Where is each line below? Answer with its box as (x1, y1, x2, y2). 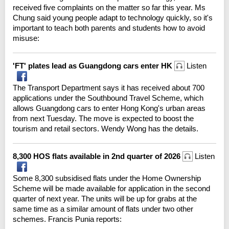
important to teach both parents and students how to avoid (13, 23, 205, 32)
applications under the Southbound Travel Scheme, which (13, 93, 203, 102)
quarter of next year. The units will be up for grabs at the (13, 194, 197, 203)
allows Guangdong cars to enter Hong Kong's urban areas (13, 103, 205, 112)
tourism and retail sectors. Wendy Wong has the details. (13, 124, 198, 133)
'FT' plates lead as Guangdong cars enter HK (13, 61, 174, 70)
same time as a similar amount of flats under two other (13, 204, 193, 213)
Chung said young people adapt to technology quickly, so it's (13, 13, 213, 22)
